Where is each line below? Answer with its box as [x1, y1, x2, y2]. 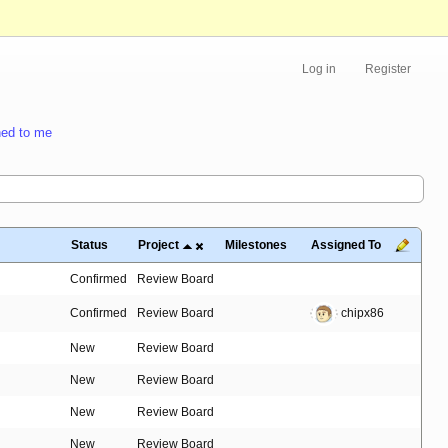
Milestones [225, 238, 287, 253]
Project [138, 238, 179, 253]
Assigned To [311, 238, 381, 253]
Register [365, 62, 411, 77]
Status [71, 238, 108, 253]
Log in [302, 62, 336, 77]
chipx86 [338, 306, 384, 321]
